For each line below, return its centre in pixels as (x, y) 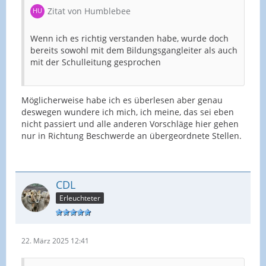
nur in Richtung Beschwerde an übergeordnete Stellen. (132, 135)
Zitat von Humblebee (89, 11)
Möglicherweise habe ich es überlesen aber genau (122, 100)
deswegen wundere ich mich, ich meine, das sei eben (128, 112)
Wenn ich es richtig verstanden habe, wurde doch (129, 38)
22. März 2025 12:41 (55, 241)
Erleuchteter (80, 198)
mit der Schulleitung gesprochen (96, 62)
